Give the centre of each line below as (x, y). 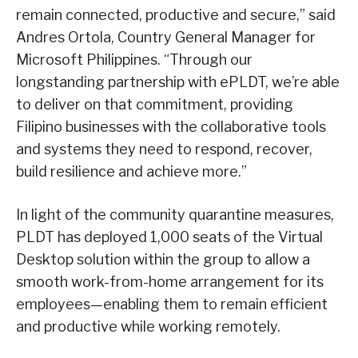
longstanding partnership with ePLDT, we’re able (178, 82)
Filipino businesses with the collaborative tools (171, 126)
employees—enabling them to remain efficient (172, 304)
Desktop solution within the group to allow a (163, 259)
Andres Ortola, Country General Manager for (166, 37)
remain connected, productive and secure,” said (176, 14)
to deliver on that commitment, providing (155, 104)
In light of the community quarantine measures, (175, 214)
